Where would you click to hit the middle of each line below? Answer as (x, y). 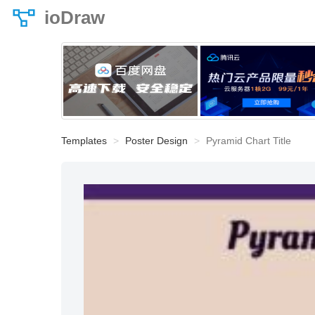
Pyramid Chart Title (249, 141)
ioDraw (75, 18)
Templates (84, 141)
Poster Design (156, 141)
